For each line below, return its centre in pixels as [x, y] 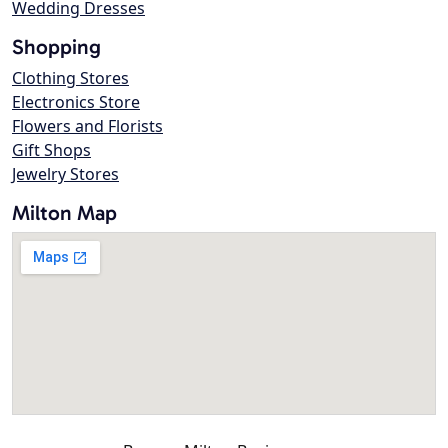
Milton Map [64, 213]
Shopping [56, 47]
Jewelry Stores [65, 174]
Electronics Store [76, 102]
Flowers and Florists [87, 126]
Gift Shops [51, 150]
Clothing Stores [70, 78]
